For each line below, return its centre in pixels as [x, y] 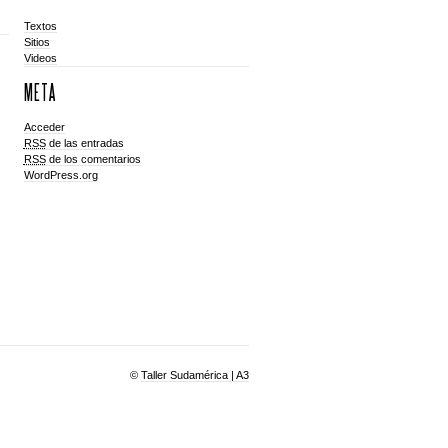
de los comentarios [93, 159]
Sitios [36, 42]
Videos [40, 58]
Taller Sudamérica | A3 [194, 375]
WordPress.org [60, 175]
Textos [40, 26]
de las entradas [84, 143]
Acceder [44, 127]
